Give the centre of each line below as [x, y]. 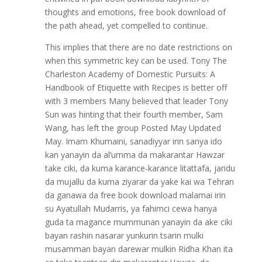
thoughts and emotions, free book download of [135, 12]
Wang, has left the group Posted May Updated [133, 128]
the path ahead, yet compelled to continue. [126, 25]
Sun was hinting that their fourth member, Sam [134, 114]
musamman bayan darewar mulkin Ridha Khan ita [139, 249]
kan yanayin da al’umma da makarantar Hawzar [135, 155]
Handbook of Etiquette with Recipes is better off [136, 87]
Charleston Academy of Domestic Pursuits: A [130, 74]
